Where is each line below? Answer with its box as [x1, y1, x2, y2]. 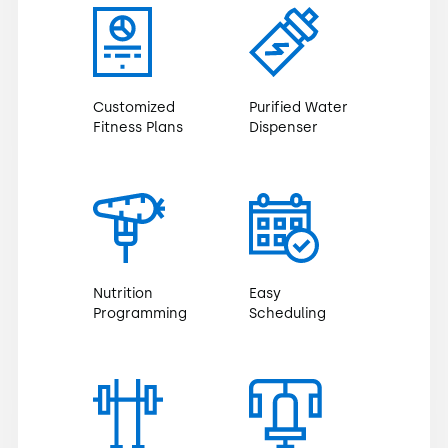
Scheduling [249, 304, 326, 322]
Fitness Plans [92, 118, 183, 136]
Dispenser [249, 118, 318, 136]
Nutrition [92, 284, 153, 302]
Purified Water [249, 98, 348, 116]
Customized [92, 98, 175, 116]
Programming [92, 304, 187, 322]
